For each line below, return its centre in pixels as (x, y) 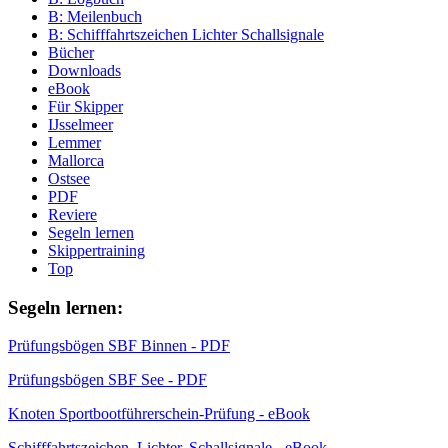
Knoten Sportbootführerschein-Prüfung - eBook (159, 414)
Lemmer (74, 142)
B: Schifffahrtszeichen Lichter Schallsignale (186, 34)
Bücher (71, 52)
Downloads (84, 70)
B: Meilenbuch (95, 16)
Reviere (72, 214)
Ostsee (69, 178)
